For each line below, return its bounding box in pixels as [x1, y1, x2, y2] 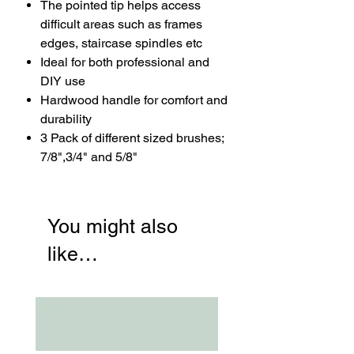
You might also [47, 215, 178, 238]
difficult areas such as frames [40, 17, 202, 32]
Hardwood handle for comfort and [40, 92, 228, 107]
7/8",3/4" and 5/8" [40, 149, 137, 164]
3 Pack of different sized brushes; [40, 130, 224, 145]
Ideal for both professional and [40, 55, 209, 70]
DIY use [40, 73, 85, 88]
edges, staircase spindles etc [40, 36, 202, 51]
